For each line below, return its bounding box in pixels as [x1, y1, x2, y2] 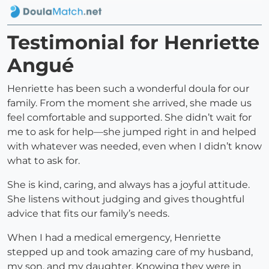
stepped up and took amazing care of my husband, [7, 246, 253, 258]
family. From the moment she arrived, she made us [7, 97, 252, 109]
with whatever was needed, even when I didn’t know [7, 141, 262, 153]
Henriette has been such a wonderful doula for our [7, 83, 249, 95]
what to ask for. [7, 155, 80, 167]
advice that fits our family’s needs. [7, 208, 169, 220]
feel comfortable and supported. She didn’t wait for [7, 112, 252, 124]
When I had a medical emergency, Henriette [7, 232, 221, 244]
